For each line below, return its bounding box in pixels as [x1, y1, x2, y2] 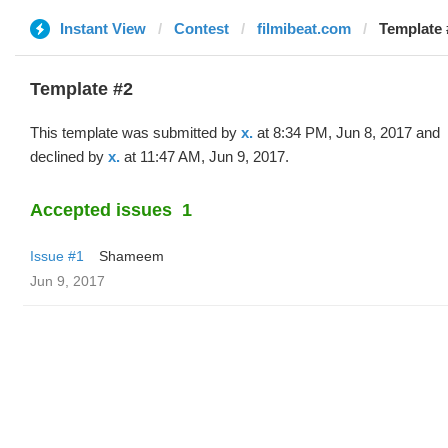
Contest [174, 20, 229, 37]
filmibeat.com [257, 20, 351, 37]
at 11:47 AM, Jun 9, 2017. [120, 148, 289, 165]
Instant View [60, 20, 146, 37]
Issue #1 [30, 248, 84, 264]
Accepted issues [30, 200, 172, 220]
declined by [30, 148, 108, 165]
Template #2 [30, 79, 133, 99]
